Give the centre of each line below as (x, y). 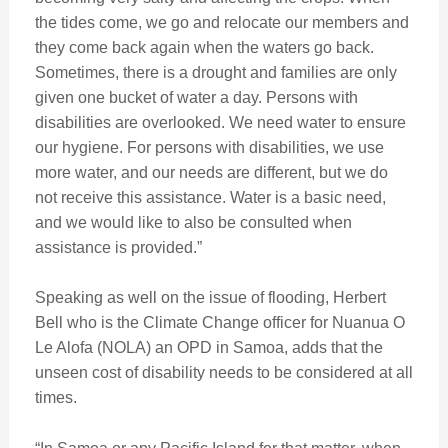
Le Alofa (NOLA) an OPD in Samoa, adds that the (208, 348)
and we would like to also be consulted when (193, 222)
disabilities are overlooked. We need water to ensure (220, 122)
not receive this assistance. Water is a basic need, (210, 197)
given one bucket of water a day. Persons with (196, 97)
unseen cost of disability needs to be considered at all (223, 373)
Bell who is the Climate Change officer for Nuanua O (219, 323)
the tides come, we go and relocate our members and (221, 22)
